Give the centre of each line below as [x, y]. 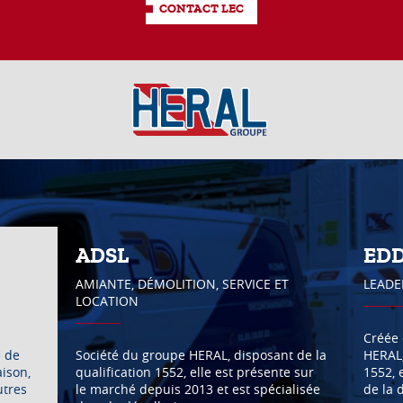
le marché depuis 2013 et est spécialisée [197, 389]
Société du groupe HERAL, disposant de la [201, 354]
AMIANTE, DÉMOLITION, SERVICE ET [182, 283]
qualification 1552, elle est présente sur [194, 372]
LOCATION [107, 300]
